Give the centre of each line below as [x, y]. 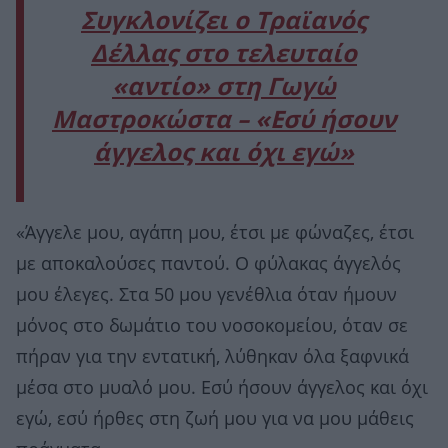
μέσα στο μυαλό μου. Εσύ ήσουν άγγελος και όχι [222, 387]
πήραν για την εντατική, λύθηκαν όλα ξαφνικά [212, 356]
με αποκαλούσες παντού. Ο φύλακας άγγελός [208, 263]
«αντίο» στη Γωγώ [224, 86]
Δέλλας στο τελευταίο [224, 53]
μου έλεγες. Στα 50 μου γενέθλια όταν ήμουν [206, 294]
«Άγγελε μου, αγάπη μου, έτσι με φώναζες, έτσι [215, 232]
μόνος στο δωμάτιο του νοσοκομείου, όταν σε [212, 325]
